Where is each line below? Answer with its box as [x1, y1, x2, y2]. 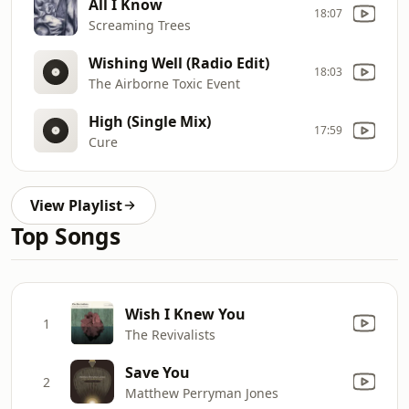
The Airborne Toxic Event [89, 74, 240, 92]
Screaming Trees [89, 16, 191, 34]
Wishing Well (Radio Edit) [89, 52, 269, 73]
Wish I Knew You [125, 303, 246, 324]
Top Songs [11, 221, 121, 251]
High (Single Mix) [89, 110, 211, 131]
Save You [125, 362, 190, 383]
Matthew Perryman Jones [125, 383, 278, 402]
